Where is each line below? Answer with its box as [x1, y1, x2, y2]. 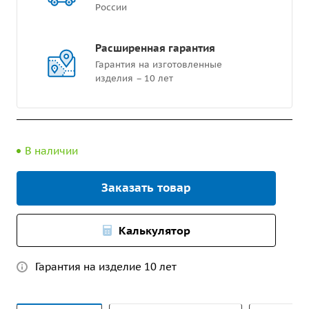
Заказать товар [101, 180, 191, 195]
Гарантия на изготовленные [95, 59, 222, 70]
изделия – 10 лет [95, 72, 173, 84]
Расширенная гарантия [95, 41, 215, 54]
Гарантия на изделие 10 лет [35, 260, 177, 273]
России [95, 1, 127, 13]
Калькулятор [118, 223, 190, 237]
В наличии [25, 144, 78, 157]
